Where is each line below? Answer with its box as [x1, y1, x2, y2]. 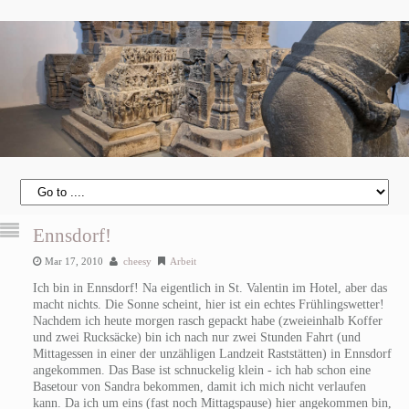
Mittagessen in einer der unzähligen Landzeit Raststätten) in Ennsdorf [32, 346, 392, 361]
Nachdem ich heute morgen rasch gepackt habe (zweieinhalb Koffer [32, 313, 383, 328]
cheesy [122, 255, 152, 267]
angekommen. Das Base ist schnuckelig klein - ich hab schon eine [32, 362, 371, 377]
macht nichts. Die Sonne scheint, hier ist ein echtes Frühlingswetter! [32, 297, 384, 311]
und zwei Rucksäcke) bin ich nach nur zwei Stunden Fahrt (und [32, 330, 361, 344]
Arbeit [169, 255, 196, 267]
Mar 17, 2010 [44, 255, 103, 267]
